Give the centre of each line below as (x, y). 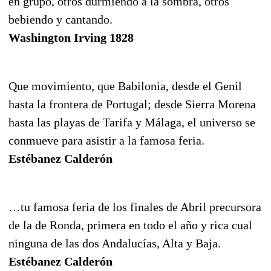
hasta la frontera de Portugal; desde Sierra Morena (132, 104)
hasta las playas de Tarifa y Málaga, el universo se (132, 122)
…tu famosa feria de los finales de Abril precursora (135, 207)
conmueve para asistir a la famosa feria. (106, 140)
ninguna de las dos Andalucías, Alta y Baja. (115, 243)
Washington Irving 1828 (71, 37)
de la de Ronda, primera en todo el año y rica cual (130, 225)
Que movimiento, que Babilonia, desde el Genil (125, 86)
